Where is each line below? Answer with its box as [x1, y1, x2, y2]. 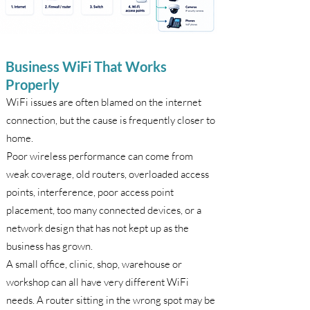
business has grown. [6, 239, 93, 253]
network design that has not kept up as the [6, 221, 189, 235]
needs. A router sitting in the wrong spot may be [6, 293, 215, 307]
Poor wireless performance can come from [6, 149, 193, 163]
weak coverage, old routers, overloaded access [6, 167, 209, 181]
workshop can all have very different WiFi [6, 275, 189, 289]
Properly [6, 76, 60, 93]
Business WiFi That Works [6, 58, 167, 75]
